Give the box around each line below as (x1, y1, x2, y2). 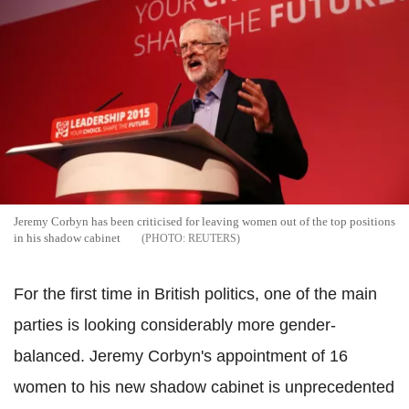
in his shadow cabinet (14, 231, 121, 246)
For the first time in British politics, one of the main (14, 285, 377, 304)
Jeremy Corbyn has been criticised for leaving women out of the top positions (14, 215, 395, 229)
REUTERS (188, 232, 236, 246)
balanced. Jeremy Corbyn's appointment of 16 (14, 347, 348, 366)
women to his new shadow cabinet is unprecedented (14, 378, 394, 397)
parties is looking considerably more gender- (14, 316, 336, 335)
